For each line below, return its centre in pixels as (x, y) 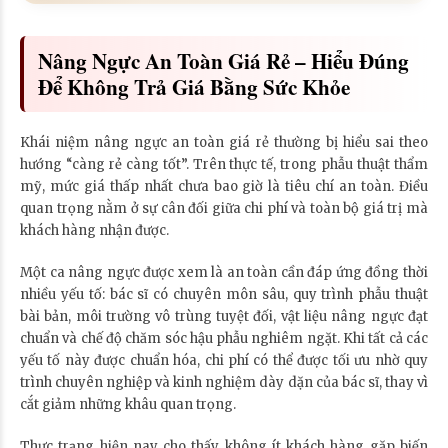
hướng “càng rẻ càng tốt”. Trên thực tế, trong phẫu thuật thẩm (224, 164)
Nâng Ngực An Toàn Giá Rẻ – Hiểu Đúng (223, 60)
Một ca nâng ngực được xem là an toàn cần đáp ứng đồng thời (224, 272)
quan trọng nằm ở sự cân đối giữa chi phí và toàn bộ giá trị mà (224, 208)
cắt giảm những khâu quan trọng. (128, 404)
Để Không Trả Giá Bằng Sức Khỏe (194, 86)
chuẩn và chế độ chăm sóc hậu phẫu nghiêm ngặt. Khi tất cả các (224, 338)
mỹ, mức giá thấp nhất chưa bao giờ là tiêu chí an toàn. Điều (224, 186)
